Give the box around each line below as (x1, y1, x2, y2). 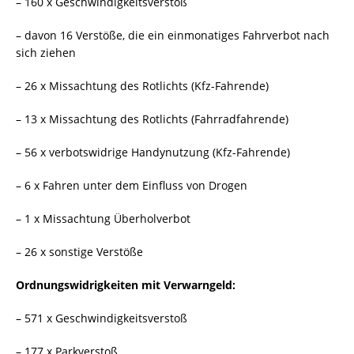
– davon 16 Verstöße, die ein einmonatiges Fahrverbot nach (16, 28, 330, 43)
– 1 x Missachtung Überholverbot (16, 211, 190, 227)
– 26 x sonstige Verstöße (16, 244, 143, 260)
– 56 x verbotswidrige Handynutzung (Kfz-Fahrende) (16, 145, 290, 160)
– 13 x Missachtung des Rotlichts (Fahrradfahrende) (16, 111, 288, 127)
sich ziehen (16, 45, 76, 61)
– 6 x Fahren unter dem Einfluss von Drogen (16, 178, 247, 194)
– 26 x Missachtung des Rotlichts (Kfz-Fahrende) (16, 78, 269, 94)
